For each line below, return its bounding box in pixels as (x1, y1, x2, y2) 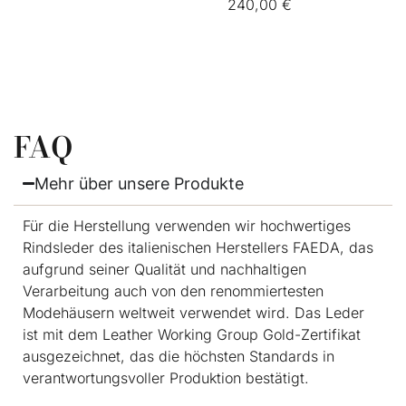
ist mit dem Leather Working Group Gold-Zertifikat (23, 324, 361, 343)
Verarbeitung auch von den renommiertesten (23, 281, 324, 300)
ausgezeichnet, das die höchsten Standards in (23, 346, 334, 365)
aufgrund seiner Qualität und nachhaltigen (23, 259, 306, 278)
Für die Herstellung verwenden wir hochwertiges (23, 216, 351, 235)
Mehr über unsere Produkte (34, 173, 245, 193)
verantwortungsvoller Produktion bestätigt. (23, 368, 309, 387)
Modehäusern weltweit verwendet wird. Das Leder (23, 303, 364, 322)
